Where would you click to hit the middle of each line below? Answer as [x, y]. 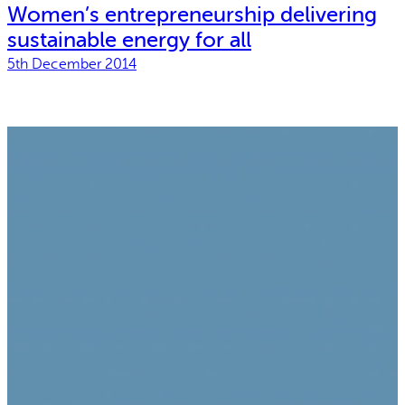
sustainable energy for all [129, 40]
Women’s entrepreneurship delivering [192, 14]
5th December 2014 [72, 64]
